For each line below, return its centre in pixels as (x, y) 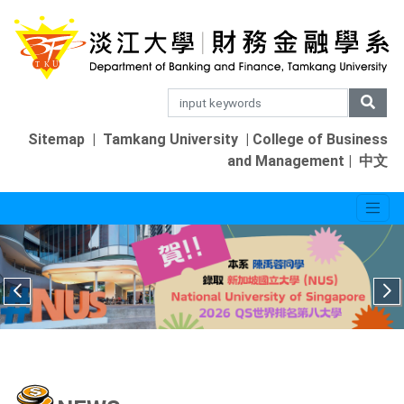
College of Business (320, 139)
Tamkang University (170, 139)
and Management (286, 161)
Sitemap (56, 139)
